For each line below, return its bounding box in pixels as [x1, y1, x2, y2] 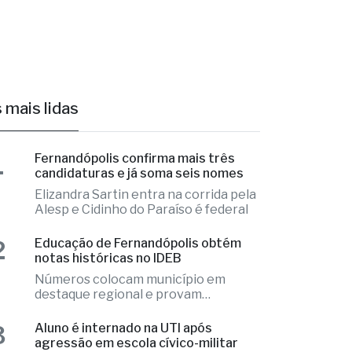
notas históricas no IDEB [35, 295, 182, 311]
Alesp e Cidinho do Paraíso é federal [35, 247, 249, 262]
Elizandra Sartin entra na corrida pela [35, 232, 257, 247]
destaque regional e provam [35, 332, 203, 347]
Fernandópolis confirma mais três [35, 196, 236, 211]
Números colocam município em [35, 317, 226, 332]
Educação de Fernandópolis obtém [35, 280, 242, 296]
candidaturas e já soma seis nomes [35, 211, 244, 226]
